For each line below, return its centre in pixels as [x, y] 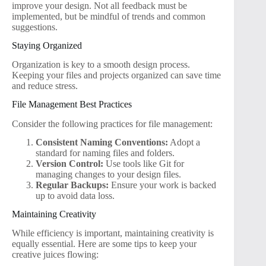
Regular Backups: [72, 185]
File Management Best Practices [72, 104]
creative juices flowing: [55, 255]
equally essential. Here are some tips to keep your [104, 244]
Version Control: [69, 163]
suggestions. [35, 27]
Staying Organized [47, 45]
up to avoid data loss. [75, 195]
